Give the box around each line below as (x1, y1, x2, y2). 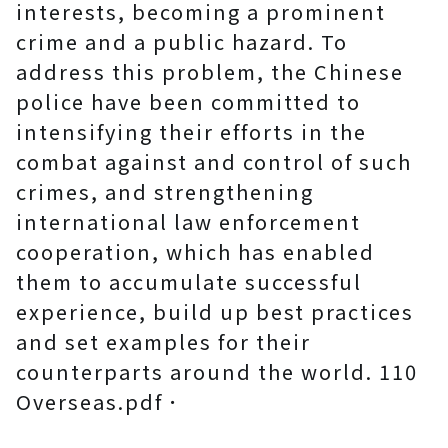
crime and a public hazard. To (16, 27, 348, 56)
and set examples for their (16, 327, 311, 356)
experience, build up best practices (16, 297, 414, 326)
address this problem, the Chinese (16, 57, 404, 86)
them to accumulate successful (16, 267, 362, 296)
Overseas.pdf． (16, 387, 185, 416)
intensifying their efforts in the (16, 117, 367, 146)
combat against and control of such (16, 147, 412, 176)
